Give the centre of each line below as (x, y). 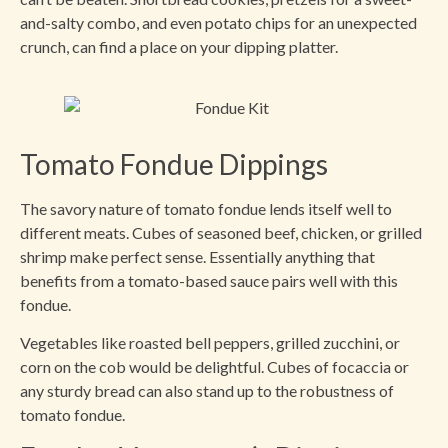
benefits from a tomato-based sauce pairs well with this (209, 280)
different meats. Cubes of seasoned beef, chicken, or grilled (221, 232)
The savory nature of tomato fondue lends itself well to (206, 208)
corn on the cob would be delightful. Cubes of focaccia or (214, 367)
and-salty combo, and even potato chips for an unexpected (218, 23)
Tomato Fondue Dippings (174, 163)
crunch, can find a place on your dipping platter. (179, 47)
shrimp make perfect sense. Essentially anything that (197, 256)
